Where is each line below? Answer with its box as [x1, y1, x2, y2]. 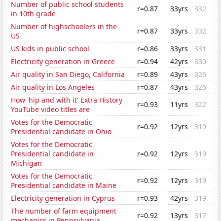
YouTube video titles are [11, 105, 90, 114]
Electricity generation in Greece [11, 57, 115, 67]
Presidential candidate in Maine [11, 181, 117, 190]
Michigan [11, 158, 42, 168]
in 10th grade [11, 9, 56, 19]
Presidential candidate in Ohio [11, 127, 112, 137]
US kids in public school [11, 44, 90, 54]
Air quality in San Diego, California [11, 70, 125, 79]
